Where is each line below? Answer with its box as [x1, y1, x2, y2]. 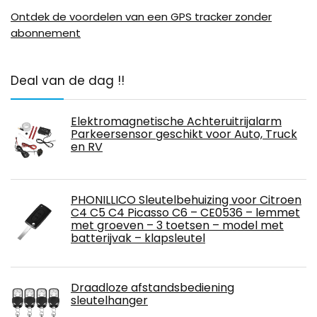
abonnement [11, 25, 81, 40]
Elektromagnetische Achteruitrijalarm [71, 113, 282, 129]
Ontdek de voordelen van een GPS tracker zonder [11, 8, 272, 24]
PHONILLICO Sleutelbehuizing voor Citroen [71, 191, 301, 208]
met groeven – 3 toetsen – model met [71, 217, 284, 234]
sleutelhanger [71, 292, 148, 309]
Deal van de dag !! [11, 71, 125, 89]
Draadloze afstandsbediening [71, 279, 234, 296]
